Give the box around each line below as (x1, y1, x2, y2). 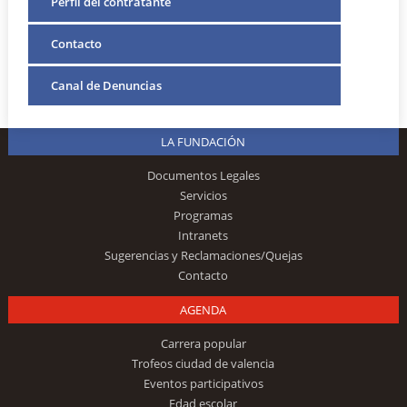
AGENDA (180, 302, 227, 319)
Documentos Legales (146, 167, 260, 184)
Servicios (179, 187, 227, 204)
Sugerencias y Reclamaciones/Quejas (104, 247, 303, 264)
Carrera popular (160, 335, 246, 352)
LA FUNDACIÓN (161, 134, 246, 151)
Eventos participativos (143, 375, 263, 392)
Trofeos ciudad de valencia (132, 355, 275, 372)
